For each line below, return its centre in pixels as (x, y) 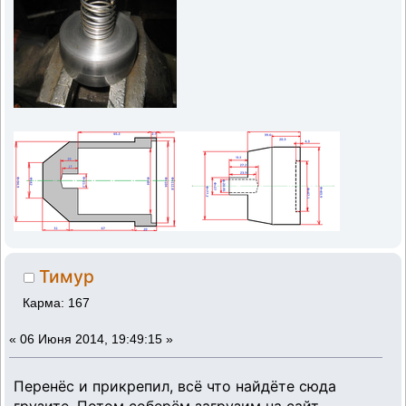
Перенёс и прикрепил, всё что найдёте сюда (175, 387)
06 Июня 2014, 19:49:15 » (97, 339)
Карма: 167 (57, 303)
